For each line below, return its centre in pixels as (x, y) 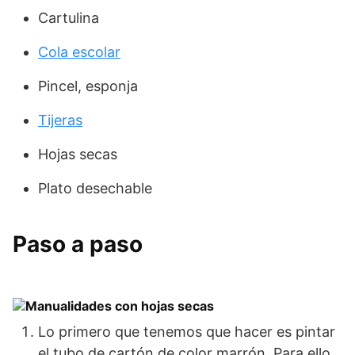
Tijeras (60, 120)
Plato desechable (95, 189)
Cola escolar (79, 52)
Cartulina (69, 18)
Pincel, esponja (88, 86)
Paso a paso (78, 244)
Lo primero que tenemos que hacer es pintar (187, 332)
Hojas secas (78, 155)
